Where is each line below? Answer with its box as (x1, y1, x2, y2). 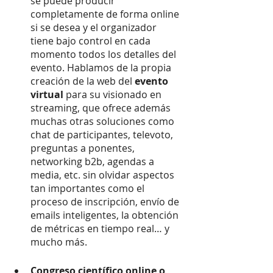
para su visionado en (66, 87, 164, 101)
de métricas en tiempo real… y (30, 221, 172, 235)
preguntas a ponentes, (30, 141, 137, 155)
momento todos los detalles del (30, 47, 179, 61)
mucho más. (30, 235, 87, 249)
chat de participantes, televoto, (30, 127, 175, 141)
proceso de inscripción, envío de (30, 194, 182, 208)
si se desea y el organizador (30, 20, 159, 34)
